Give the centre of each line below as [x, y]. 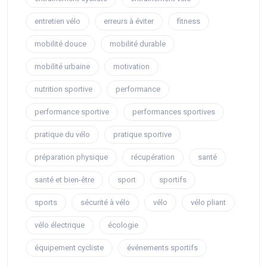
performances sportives [174, 112]
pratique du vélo [62, 135]
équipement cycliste [69, 248]
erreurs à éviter [129, 21]
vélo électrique [60, 225]
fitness [189, 21]
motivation [131, 67]
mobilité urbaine [62, 67]
